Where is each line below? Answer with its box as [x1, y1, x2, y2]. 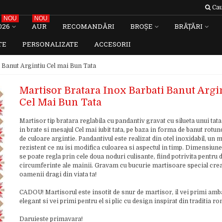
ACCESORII [94, 40, 131, 49]
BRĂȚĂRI [174, 22, 203, 31]
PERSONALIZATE [22, 40, 78, 49]
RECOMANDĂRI [62, 22, 114, 31]
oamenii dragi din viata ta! [19, 171, 97, 178]
